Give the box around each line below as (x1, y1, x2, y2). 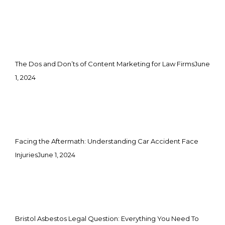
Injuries (15, 150, 38, 159)
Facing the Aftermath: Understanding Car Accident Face (15, 137, 198, 145)
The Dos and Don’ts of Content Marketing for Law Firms (15, 59, 194, 68)
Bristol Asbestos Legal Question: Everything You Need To (15, 214, 199, 222)
